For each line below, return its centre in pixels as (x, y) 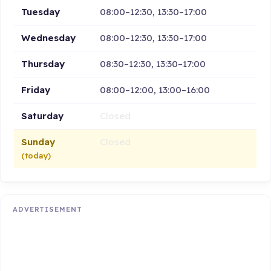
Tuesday (41, 11)
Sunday (38, 142)
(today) (36, 155)
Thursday (43, 64)
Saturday (43, 116)
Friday (36, 90)
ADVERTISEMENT (47, 210)
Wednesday (49, 38)
